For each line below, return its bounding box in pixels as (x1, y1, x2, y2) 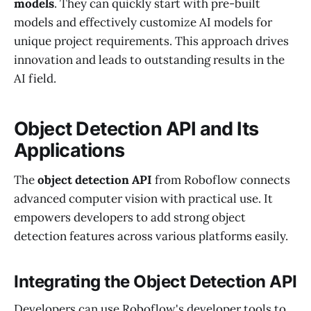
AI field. (14, 70, 56, 86)
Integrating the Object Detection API (14, 271, 297, 292)
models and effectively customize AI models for (14, 14, 272, 30)
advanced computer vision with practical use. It (14, 190, 273, 206)
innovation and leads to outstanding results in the (14, 51, 285, 67)
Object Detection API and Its (14, 117, 259, 141)
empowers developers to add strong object (14, 209, 246, 225)
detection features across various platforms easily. (14, 228, 288, 244)
